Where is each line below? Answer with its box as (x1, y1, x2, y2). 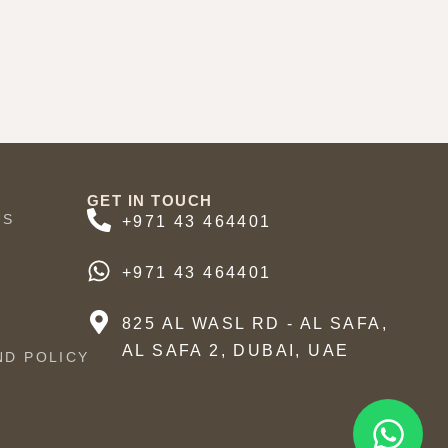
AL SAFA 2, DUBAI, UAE (121, 341, 350, 359)
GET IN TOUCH (86, 191, 213, 209)
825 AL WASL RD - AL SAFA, (121, 314, 388, 332)
